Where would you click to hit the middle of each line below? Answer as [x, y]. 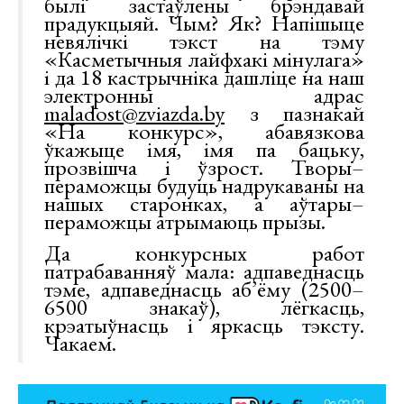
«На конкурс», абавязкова [204, 131]
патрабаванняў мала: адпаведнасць [204, 271]
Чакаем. [80, 343]
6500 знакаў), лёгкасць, [204, 307]
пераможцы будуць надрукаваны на [204, 185]
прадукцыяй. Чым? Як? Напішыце [204, 23]
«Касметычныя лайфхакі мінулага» [204, 59]
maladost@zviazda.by [134, 113]
